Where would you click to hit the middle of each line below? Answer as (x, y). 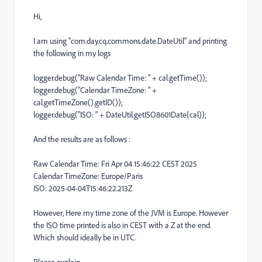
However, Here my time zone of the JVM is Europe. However (131, 213)
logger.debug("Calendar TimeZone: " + (95, 90)
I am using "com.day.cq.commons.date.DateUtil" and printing (130, 41)
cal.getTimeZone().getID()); (78, 102)
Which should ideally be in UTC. (85, 237)
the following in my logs (72, 53)
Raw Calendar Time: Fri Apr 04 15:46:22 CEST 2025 (115, 164)
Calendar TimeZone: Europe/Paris (88, 176)
